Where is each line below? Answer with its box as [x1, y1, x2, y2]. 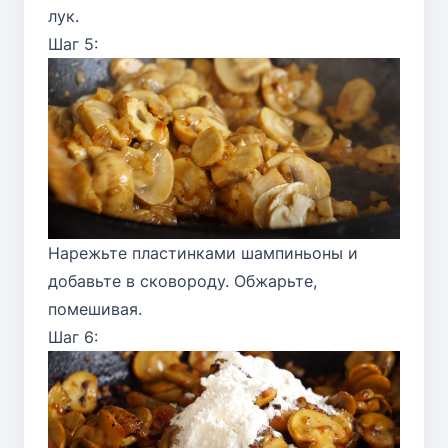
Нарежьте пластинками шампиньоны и [48, 243, 358, 264]
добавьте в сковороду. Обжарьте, [48, 271, 317, 292]
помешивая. [48, 299, 142, 320]
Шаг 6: [48, 327, 98, 348]
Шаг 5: [48, 34, 98, 55]
